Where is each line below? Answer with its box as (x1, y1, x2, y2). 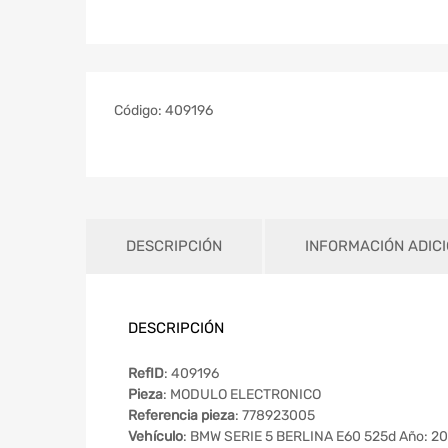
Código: (114, 102, 165, 120)
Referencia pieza (128, 406, 235, 424)
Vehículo (128, 427, 183, 445)
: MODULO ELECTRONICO (163, 385, 321, 403)
